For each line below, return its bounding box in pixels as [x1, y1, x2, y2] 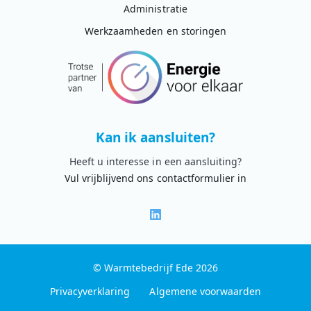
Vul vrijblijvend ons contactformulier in [64, 171, 247, 185]
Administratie [124, 1, 187, 15]
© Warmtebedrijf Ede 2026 [92, 260, 219, 274]
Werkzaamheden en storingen [84, 24, 227, 37]
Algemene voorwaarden [149, 284, 262, 298]
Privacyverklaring [49, 284, 131, 298]
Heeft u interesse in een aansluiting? [69, 154, 242, 168]
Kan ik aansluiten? [96, 128, 215, 146]
